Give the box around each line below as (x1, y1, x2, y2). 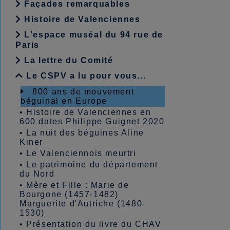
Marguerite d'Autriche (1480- (20, 199, 146, 208)
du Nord (20, 169, 55, 178)
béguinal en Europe (21, 97, 107, 105)
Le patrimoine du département (26, 160, 159, 169)
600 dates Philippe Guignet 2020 (20, 117, 165, 126)
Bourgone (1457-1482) (20, 190, 119, 199)
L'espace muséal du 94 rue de (21, 30, 164, 39)
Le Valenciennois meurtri (26, 149, 137, 158)
